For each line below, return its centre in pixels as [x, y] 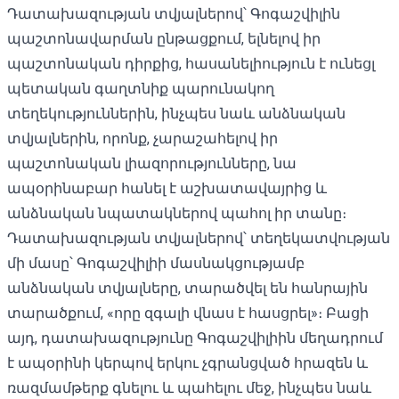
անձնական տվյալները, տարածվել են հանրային [187, 288]
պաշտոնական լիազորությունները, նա [152, 163]
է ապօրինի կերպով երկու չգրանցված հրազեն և [187, 362]
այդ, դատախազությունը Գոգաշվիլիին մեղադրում [195, 338]
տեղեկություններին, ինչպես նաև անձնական [176, 113]
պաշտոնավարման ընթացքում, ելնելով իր [164, 38]
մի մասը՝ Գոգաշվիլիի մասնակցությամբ [156, 263]
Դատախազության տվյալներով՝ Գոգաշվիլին [174, 13]
